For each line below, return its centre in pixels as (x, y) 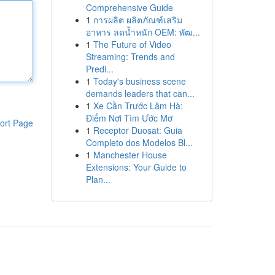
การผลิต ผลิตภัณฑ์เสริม (137, 20)
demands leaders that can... (140, 93)
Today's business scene (139, 81)
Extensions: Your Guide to (136, 167)
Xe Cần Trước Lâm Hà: (138, 106)
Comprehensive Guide (129, 7)
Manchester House (130, 155)
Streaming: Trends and (130, 56)
